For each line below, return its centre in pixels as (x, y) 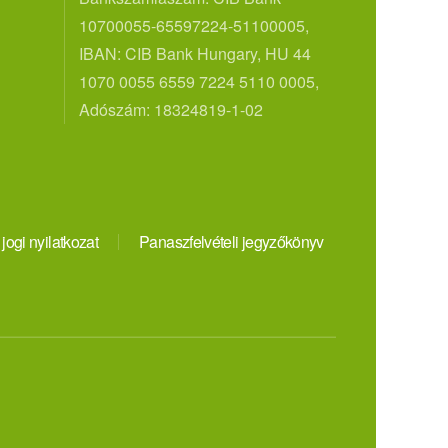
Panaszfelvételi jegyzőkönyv (231, 241)
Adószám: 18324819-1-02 (170, 109)
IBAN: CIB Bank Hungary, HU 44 (194, 53)
